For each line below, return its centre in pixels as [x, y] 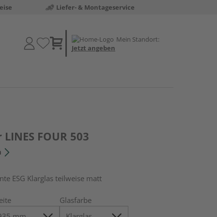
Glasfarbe [76, 200]
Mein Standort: [138, 39]
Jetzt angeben [93, 48]
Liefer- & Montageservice [95, 7]
